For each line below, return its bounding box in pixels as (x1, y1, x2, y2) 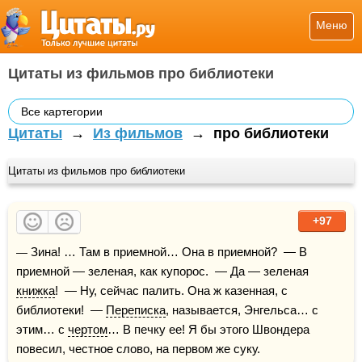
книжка (16, 284, 55, 297)
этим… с (16, 322, 68, 336)
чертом (68, 322, 107, 336)
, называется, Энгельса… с (166, 303, 318, 317)
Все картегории (21, 105, 103, 118)
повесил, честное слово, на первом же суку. (16, 342, 260, 356)
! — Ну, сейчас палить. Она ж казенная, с (55, 284, 288, 297)
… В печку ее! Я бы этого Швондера (107, 322, 309, 336)
